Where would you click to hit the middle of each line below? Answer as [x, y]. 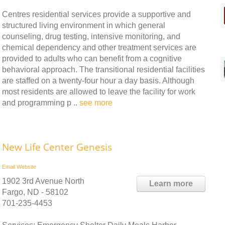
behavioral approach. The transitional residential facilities [103, 69]
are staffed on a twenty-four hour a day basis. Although [98, 80]
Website [26, 166]
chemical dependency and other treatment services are [99, 47]
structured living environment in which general [84, 25]
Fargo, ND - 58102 [35, 192]
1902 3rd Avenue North [43, 181]
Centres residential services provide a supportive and [96, 14]
